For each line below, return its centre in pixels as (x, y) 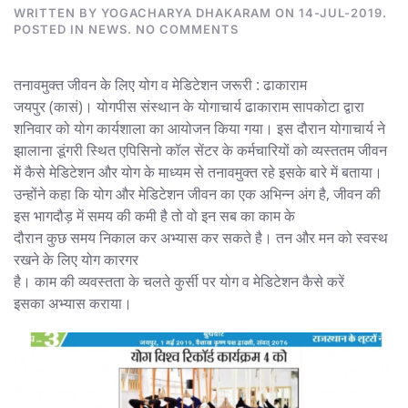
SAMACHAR (275, 44)
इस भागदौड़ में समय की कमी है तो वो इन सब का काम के (154, 215)
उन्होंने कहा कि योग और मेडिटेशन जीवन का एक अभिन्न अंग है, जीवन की (197, 194)
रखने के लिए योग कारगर (76, 259)
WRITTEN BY (57, 12)
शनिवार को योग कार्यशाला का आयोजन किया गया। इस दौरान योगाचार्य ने (199, 128)
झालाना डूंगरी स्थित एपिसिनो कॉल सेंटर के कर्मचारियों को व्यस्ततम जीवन (200, 150)
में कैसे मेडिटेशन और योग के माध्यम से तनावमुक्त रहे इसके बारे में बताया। (198, 172)
